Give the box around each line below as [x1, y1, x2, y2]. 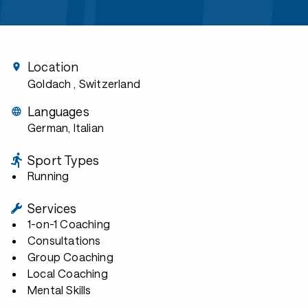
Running [27, 169, 69, 182]
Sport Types [27, 153, 100, 168]
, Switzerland [74, 77, 141, 90]
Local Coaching [27, 267, 108, 280]
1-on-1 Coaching [27, 217, 111, 230]
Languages [27, 104, 89, 119]
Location [27, 59, 79, 74]
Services [27, 201, 77, 216]
